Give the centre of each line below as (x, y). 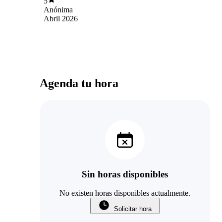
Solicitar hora (133, 209)
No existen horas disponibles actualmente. (125, 193)
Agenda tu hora (79, 83)
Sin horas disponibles (125, 174)
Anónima (58, 9)
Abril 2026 (61, 18)
